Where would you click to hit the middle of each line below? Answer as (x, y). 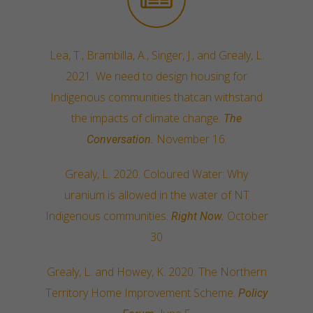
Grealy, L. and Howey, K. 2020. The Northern (156, 271)
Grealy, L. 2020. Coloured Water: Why (156, 174)
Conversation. (121, 139)
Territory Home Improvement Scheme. (142, 292)
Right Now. (199, 216)
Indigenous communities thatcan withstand (156, 97)
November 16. (191, 139)
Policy (253, 293)
